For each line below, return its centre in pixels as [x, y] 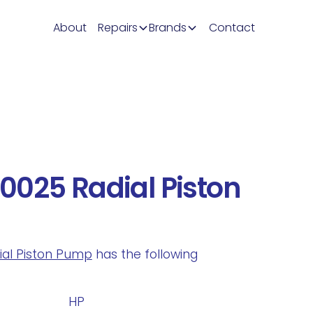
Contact [232, 28]
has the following [145, 254]
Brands [167, 28]
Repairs [117, 28]
